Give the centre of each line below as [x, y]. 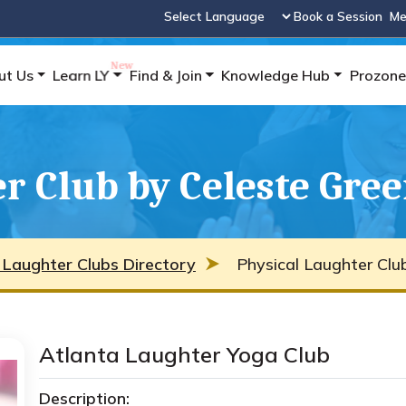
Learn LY [81, 75]
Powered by [196, 35]
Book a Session [338, 16]
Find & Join [165, 75]
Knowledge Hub [276, 75]
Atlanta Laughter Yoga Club [185, 354]
